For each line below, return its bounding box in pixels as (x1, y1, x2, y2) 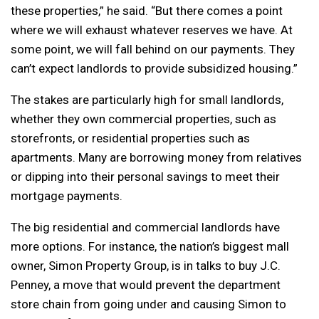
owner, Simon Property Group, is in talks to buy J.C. (11, 258, 281, 273)
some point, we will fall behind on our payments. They (11, 41, 295, 56)
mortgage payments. (11, 188, 122, 203)
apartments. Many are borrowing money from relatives (11, 150, 302, 164)
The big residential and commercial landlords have (11, 219, 280, 234)
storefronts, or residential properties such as (11, 130, 250, 145)
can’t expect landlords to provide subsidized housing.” (11, 61, 298, 75)
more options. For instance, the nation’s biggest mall (11, 239, 289, 253)
